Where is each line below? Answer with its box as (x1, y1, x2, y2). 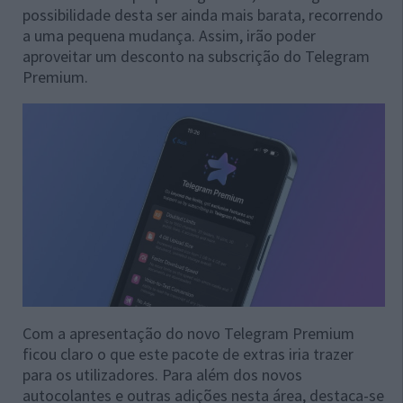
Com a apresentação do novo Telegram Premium (22, 323, 354, 345)
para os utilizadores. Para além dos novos (22, 364, 302, 386)
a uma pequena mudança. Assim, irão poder (22, 25, 316, 46)
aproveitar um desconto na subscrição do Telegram (22, 46, 370, 67)
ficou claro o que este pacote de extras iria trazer (22, 344, 354, 365)
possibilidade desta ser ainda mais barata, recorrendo (22, 4, 383, 25)
